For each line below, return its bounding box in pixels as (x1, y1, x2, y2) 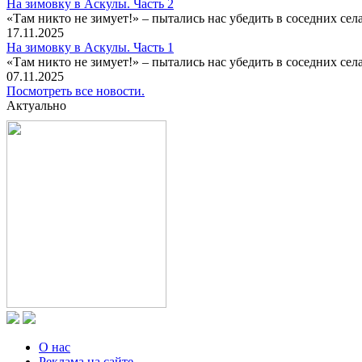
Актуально (6, 99, 66, 113)
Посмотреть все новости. (6, 84, 145, 99)
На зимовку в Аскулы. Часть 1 (6, 40, 174, 55)
